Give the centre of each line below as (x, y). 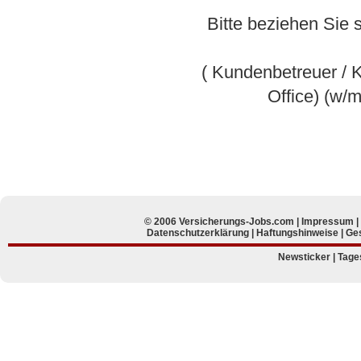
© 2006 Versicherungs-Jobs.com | (223, 222)
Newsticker (305, 257)
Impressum (328, 222)
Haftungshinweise (297, 233)
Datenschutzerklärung (198, 233)
